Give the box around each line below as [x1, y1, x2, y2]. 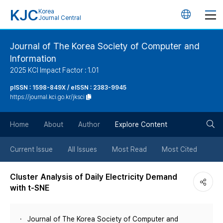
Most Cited [162, 145, 197, 153]
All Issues [68, 145, 97, 153]
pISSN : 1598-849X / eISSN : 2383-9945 [10, 84, 126, 91]
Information [10, 53, 56, 64]
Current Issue [10, 145, 53, 153]
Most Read [112, 145, 147, 153]
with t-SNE [10, 183, 49, 193]
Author [78, 120, 100, 128]
